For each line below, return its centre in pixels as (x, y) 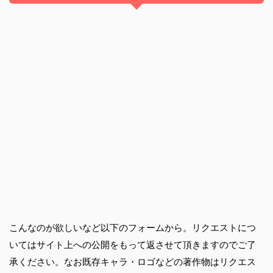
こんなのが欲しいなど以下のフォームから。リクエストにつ (133, 227)
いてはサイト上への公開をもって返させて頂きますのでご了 (133, 244)
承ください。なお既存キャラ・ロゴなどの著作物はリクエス (133, 261)
